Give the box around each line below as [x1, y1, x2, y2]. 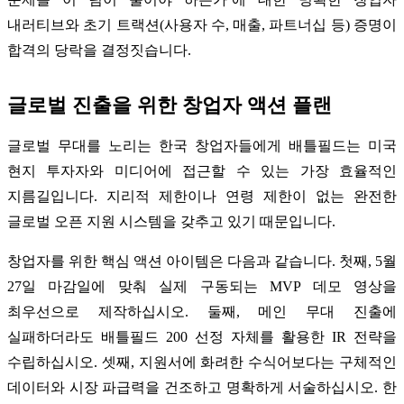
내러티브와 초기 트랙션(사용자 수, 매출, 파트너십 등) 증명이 [7, 16, 397, 32]
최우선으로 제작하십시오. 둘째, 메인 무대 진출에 [7, 303, 397, 319]
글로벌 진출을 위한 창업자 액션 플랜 [7, 93, 332, 116]
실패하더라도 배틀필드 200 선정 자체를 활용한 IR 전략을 [7, 328, 397, 344]
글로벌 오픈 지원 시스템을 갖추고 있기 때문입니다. [7, 213, 335, 229]
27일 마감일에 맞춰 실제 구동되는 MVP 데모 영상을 [7, 278, 397, 294]
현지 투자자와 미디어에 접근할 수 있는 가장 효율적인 [7, 162, 397, 179]
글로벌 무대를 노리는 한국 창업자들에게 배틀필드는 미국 [7, 137, 397, 153]
